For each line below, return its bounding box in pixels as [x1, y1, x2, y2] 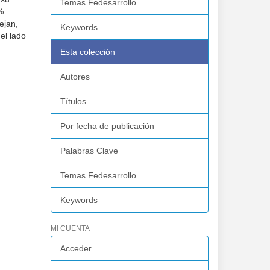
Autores [60, 72, 90, 81]
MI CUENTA [50, 224, 90, 233]
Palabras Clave [60, 146, 118, 155]
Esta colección [60, 47, 115, 57]
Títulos [60, 96, 86, 106]
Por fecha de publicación [60, 121, 154, 131]
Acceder [60, 243, 92, 253]
